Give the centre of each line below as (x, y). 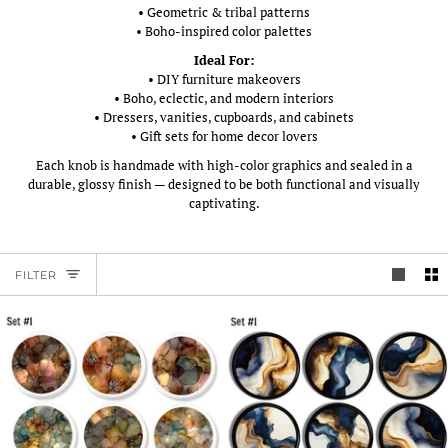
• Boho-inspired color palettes (224, 31)
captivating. (224, 202)
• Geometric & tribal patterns (224, 12)
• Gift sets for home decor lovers (224, 135)
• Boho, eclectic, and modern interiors (224, 97)
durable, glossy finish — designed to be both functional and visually (224, 183)
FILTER (36, 274)
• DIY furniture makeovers (224, 78)
